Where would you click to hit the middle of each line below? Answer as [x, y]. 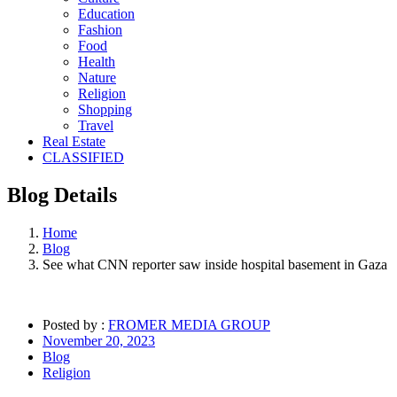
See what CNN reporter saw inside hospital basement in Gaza [215, 264]
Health [97, 62]
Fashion [100, 30]
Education [106, 14]
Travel [96, 125]
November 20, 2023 [99, 340]
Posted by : [75, 324]
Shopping [105, 109]
